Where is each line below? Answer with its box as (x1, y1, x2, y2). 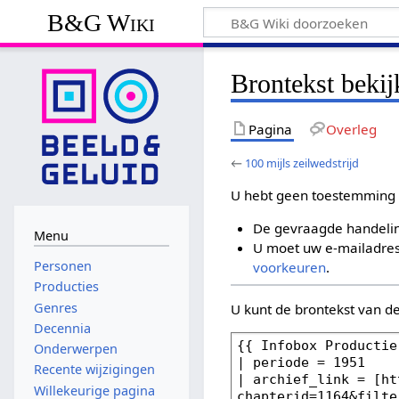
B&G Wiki (47, 8, 156, 37)
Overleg (325, 119, 377, 138)
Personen (33, 257, 92, 275)
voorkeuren (252, 258, 326, 277)
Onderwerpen (33, 340, 118, 358)
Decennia (33, 319, 91, 337)
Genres (33, 298, 77, 316)
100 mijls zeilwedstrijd (245, 154, 360, 171)
